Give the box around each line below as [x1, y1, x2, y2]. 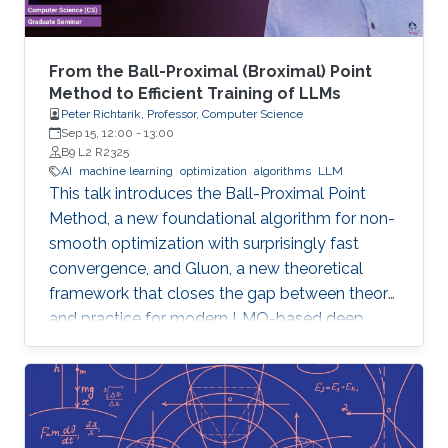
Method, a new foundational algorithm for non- [49, 209, 395, 229]
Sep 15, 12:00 [61, 126, 133, 141]
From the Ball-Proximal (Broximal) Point [49, 62, 372, 82]
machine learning [79, 164, 173, 179]
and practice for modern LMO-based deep [49, 309, 364, 329]
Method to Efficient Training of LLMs [49, 84, 341, 104]
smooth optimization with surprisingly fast [49, 234, 359, 254]
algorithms [254, 164, 311, 179]
